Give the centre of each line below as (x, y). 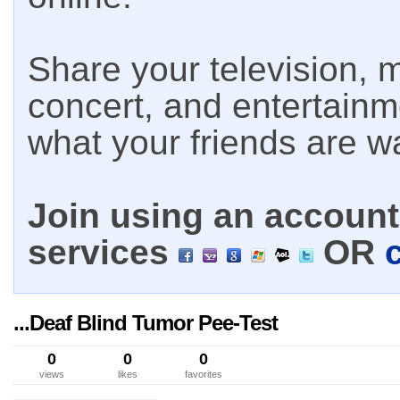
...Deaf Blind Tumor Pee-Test (146, 323)
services (103, 252)
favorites (203, 374)
